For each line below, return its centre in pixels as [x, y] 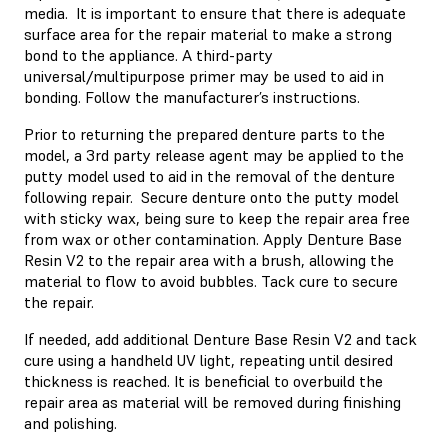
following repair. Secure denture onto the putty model [211, 196]
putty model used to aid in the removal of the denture [209, 175]
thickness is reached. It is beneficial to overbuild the [203, 380]
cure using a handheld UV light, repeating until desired [208, 359]
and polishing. [70, 422]
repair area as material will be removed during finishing [212, 401]
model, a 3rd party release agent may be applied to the [214, 154]
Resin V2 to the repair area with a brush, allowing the [209, 259]
